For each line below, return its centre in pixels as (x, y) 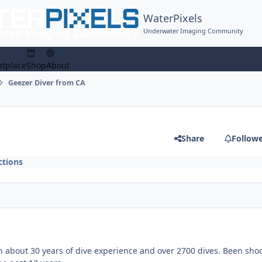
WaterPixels (173, 18)
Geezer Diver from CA (46, 83)
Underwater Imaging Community (194, 30)
